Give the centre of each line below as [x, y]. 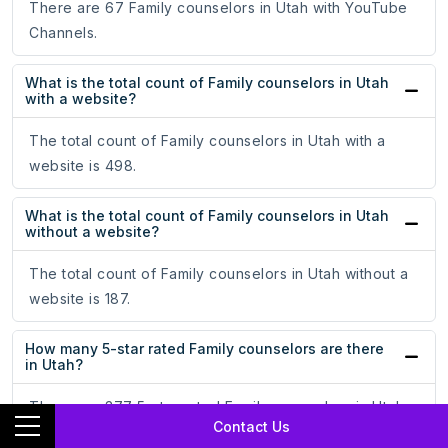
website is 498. [83, 166]
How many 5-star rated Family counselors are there [204, 349]
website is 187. [80, 299]
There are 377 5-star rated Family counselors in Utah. [218, 407]
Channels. [63, 33]
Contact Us [251, 426]
